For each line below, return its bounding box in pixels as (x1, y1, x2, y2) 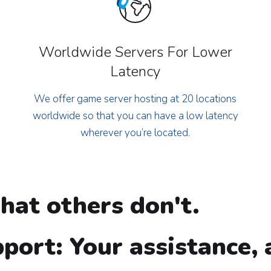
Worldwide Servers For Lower (38, 42, 232, 62)
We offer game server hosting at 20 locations (34, 92, 237, 106)
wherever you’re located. (80, 126, 191, 140)
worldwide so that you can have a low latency (32, 109, 238, 123)
